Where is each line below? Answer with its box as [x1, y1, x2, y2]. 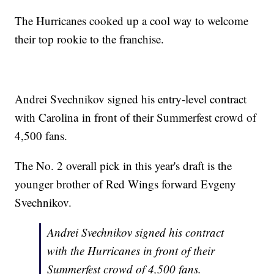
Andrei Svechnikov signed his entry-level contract [15, 91, 247, 107]
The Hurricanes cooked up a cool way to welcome [15, 13, 249, 29]
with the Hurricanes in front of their [47, 243, 215, 259]
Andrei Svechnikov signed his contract [47, 224, 224, 240]
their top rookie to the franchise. [15, 31, 165, 47]
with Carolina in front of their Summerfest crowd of [15, 109, 257, 125]
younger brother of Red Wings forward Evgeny [15, 176, 237, 192]
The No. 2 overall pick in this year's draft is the [15, 158, 232, 174]
